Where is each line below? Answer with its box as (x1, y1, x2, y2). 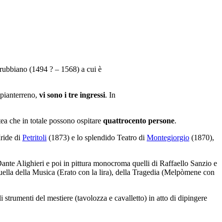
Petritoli (22, 133, 47, 142)
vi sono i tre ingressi (39, 90, 105, 99)
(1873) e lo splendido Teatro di (47, 133, 147, 142)
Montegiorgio (147, 133, 189, 142)
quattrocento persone (103, 116, 174, 125)
